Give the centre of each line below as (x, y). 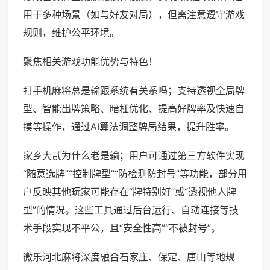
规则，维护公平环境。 (71, 33)
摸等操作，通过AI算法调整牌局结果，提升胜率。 (129, 127)
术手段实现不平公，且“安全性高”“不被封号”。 (122, 228)
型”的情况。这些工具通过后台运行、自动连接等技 (131, 210)
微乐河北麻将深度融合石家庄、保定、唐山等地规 (129, 257)
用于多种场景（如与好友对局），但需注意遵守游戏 (134, 15)
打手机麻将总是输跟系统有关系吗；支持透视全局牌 (134, 91)
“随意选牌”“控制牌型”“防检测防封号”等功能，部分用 (135, 174)
